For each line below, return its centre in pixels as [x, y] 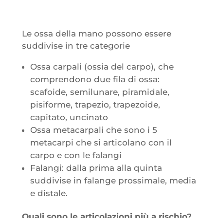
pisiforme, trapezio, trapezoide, [95, 104]
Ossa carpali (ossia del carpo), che [102, 66]
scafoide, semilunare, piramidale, [100, 92]
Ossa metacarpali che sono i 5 [93, 130]
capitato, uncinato [69, 117]
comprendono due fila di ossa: [95, 79]
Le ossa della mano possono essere [96, 33]
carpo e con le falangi [76, 155]
